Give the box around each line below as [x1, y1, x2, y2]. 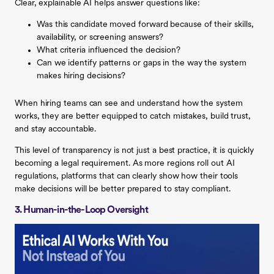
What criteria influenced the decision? [37, 45, 180, 55]
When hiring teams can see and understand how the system [15, 98, 243, 108]
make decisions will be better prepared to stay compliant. [15, 184, 231, 194]
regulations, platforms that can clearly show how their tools [15, 171, 239, 181]
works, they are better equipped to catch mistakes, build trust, [15, 111, 251, 121]
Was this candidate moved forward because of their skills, [37, 20, 254, 29]
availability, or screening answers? [37, 32, 164, 42]
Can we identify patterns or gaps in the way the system [37, 58, 246, 68]
